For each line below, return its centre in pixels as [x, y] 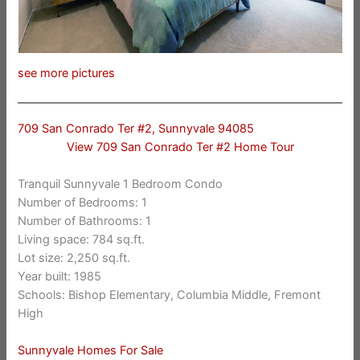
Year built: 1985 [60, 277]
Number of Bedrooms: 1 [83, 203]
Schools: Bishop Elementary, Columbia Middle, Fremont [170, 295]
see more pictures [67, 74]
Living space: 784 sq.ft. [82, 240]
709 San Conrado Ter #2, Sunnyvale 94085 [136, 128]
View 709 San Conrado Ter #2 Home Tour [180, 147]
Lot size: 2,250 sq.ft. [74, 258]
